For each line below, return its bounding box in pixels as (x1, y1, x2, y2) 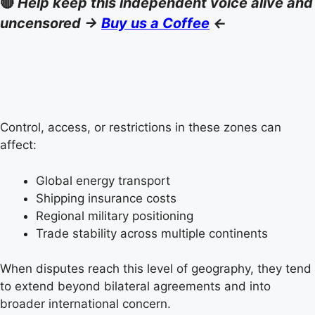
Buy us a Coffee (101, 15, 210, 32)
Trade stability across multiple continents (36, 226, 268, 240)
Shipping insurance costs (36, 191, 176, 205)
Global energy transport (36, 173, 170, 188)
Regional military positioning (36, 208, 193, 223)
